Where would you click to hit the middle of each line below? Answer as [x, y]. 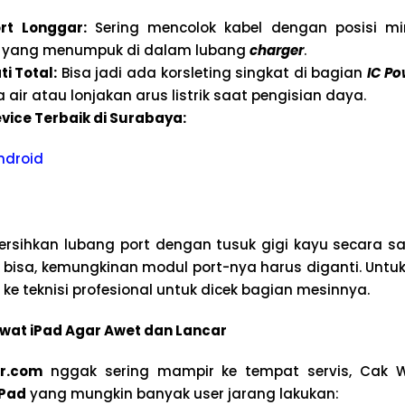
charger [276, 50]
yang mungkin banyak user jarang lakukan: [182, 394]
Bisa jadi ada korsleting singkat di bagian [212, 73]
